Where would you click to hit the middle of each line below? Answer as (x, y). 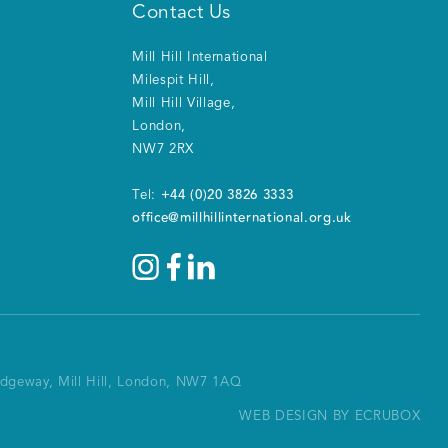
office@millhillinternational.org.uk (242, 218)
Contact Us (181, 13)
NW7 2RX (163, 150)
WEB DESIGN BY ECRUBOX (330, 417)
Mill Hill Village (181, 104)
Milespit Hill (171, 81)
